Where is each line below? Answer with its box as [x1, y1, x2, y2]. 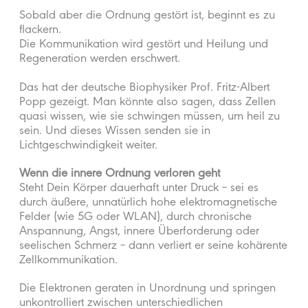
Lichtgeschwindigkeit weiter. [19, 140, 158, 153]
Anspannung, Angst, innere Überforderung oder [19, 225, 260, 239]
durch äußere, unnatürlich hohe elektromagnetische [19, 197, 278, 210]
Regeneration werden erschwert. [19, 54, 181, 67]
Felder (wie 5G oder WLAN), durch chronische [19, 211, 252, 224]
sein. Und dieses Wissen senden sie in [19, 125, 211, 138]
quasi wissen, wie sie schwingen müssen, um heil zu [19, 111, 280, 124]
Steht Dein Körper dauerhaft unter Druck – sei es [19, 182, 259, 195]
